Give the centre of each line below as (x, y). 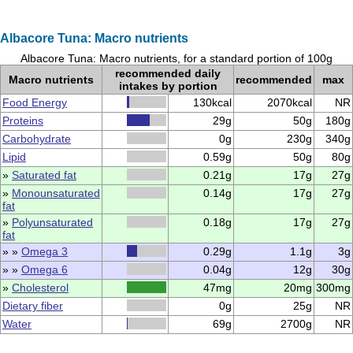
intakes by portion (168, 86)
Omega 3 (45, 251)
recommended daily (168, 73)
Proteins (23, 121)
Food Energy (35, 102)
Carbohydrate (37, 139)
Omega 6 (45, 269)
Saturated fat (44, 175)
